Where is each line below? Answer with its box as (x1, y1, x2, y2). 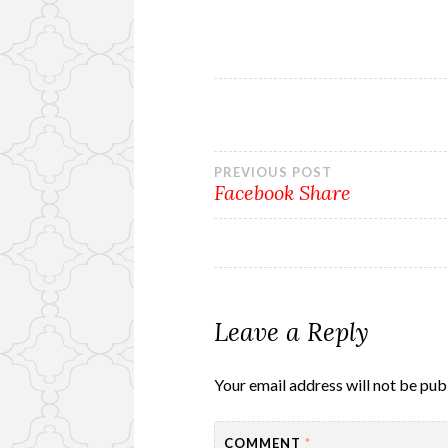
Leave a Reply (214, 315, 370, 348)
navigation (213, 206, 405, 257)
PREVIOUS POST (214, 163, 333, 180)
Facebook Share (214, 179, 352, 205)
